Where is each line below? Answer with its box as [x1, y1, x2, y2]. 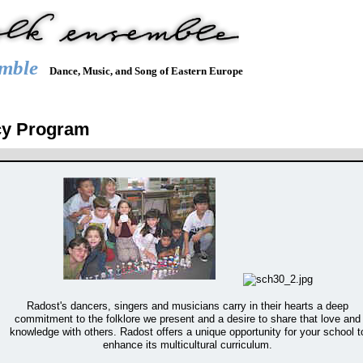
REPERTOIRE [36, 88, 99, 99]
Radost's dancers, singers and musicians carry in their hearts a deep [27, 300, 348, 313]
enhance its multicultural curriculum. [103, 339, 272, 352]
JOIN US [124, 88, 163, 99]
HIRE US [188, 88, 228, 99]
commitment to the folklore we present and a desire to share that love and [15, 313, 361, 326]
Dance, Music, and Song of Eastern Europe [49, 65, 243, 77]
